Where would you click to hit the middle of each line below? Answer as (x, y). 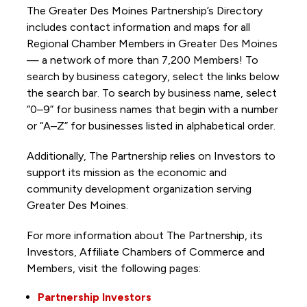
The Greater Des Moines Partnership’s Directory (144, 10)
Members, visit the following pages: (115, 268)
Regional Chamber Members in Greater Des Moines (152, 43)
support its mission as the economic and (126, 172)
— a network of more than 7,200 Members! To (142, 60)
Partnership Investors (94, 297)
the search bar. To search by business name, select (151, 93)
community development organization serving (139, 188)
